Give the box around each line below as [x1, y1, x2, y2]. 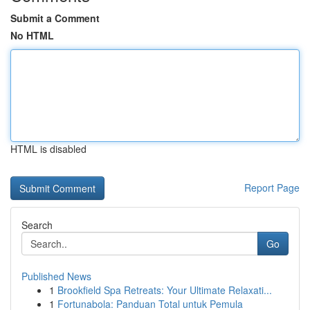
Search [21, 218, 53, 232]
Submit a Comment [10, 11, 100, 25]
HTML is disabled [10, 142, 86, 156]
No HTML [10, 28, 54, 42]
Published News [21, 269, 91, 283]
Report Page [244, 181, 300, 194]
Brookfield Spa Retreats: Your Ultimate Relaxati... [57, 283, 272, 297]
